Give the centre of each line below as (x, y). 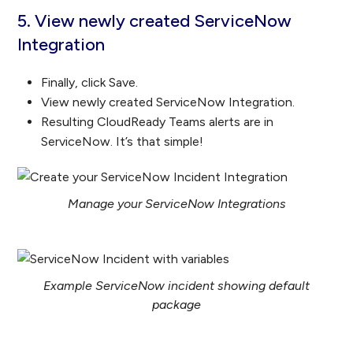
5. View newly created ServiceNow (155, 21)
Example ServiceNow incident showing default (176, 286)
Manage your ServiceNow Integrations (176, 204)
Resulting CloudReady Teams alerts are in (158, 122)
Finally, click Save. (90, 83)
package (176, 305)
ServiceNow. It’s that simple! (123, 142)
